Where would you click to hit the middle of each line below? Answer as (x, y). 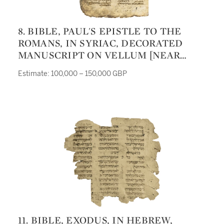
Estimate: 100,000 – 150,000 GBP (72, 74)
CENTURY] (43, 79)
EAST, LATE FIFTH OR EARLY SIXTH (105, 67)
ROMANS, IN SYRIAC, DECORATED (100, 43)
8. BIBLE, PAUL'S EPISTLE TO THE (21, 31)
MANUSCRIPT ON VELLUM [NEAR (99, 55)
